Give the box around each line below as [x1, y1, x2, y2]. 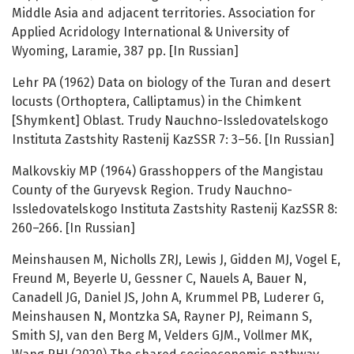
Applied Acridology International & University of [12, 24, 289, 40]
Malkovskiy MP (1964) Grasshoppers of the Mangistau [12, 164, 323, 179]
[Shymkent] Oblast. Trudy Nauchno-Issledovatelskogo [12, 113, 328, 129]
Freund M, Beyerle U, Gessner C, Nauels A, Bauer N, [12, 271, 307, 287]
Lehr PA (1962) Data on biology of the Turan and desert [12, 75, 330, 91]
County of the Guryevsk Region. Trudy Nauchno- [12, 183, 292, 198]
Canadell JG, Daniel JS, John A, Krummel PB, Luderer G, [12, 290, 324, 306]
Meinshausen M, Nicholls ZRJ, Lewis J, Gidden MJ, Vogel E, [12, 252, 341, 268]
